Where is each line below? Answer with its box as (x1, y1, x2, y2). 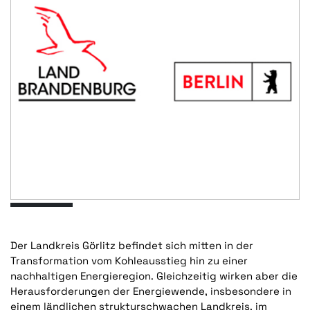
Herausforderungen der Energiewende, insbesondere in (10, 284, 291, 298)
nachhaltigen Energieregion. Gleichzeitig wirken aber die (10, 268, 298, 282)
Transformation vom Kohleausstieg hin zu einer (10, 253, 248, 267)
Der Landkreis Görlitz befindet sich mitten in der (10, 238, 253, 252)
